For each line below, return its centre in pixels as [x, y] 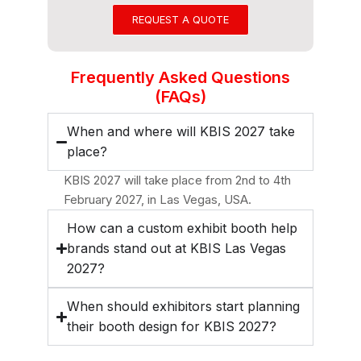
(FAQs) [180, 97]
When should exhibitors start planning [184, 306]
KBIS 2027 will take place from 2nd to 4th [177, 180]
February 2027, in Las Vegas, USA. [158, 199]
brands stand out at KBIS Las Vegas [177, 248]
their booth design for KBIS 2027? [172, 326]
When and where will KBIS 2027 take [181, 131]
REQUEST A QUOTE [180, 19]
